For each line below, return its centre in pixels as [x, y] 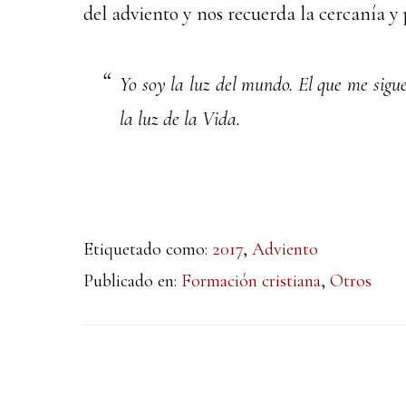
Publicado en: [132, 281]
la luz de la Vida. [180, 119]
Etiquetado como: [148, 249]
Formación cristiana [251, 281]
